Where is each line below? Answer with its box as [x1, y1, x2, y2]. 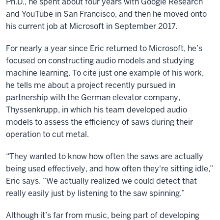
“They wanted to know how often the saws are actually [6, 151, 203, 162]
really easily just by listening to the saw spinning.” [6, 188, 185, 199]
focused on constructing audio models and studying [6, 55, 194, 66]
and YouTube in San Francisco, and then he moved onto [6, 9, 207, 20]
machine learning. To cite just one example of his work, [6, 68, 204, 79]
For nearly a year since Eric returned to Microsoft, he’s [6, 43, 202, 54]
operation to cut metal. [6, 129, 89, 140]
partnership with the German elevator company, [6, 92, 180, 103]
